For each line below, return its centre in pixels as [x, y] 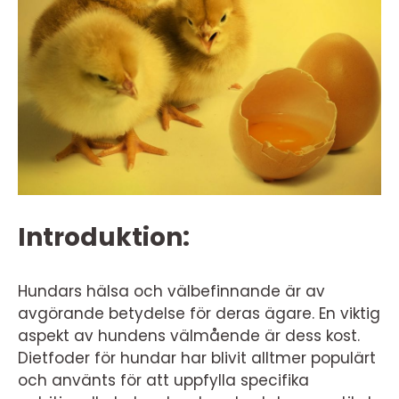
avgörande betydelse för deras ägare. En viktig [199, 313]
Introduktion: [104, 237]
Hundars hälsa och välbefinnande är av [171, 291]
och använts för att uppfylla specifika [163, 380]
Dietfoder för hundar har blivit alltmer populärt [197, 358]
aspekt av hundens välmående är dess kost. [189, 336]
